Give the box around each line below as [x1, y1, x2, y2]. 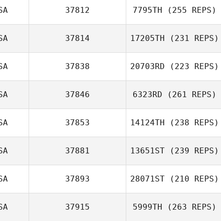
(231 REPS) [165, 34, 219, 43]
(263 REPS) [162, 202, 217, 212]
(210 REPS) [165, 174, 219, 184]
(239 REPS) [165, 146, 219, 155]
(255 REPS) [162, 5, 217, 15]
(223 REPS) [165, 62, 219, 71]
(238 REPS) [165, 118, 219, 127]
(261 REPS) [162, 90, 217, 99]
